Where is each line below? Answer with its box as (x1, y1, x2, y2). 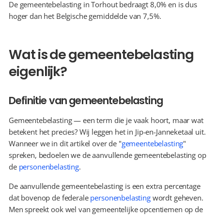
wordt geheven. (150, 193, 203, 202)
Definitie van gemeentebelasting (9, 93, 163, 108)
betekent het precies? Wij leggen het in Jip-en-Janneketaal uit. (9, 127, 206, 137)
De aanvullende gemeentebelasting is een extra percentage (9, 181, 201, 191)
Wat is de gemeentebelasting (9, 46, 194, 63)
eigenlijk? (9, 62, 67, 80)
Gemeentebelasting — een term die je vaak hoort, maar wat (9, 115, 203, 125)
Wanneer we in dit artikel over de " (9, 139, 122, 148)
